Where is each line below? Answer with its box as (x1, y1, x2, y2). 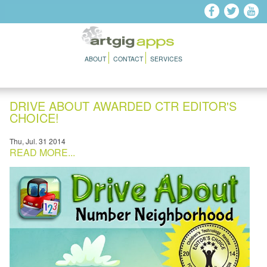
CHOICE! (10, 109, 59, 126)
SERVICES (150, 54, 182, 64)
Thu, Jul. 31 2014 (10, 136, 66, 146)
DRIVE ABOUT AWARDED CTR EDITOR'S (10, 97, 237, 114)
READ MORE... (10, 145, 75, 159)
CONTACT (113, 54, 143, 64)
